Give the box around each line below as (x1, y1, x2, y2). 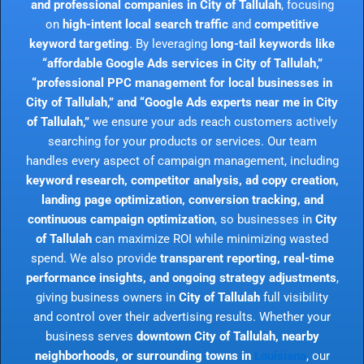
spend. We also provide (30, 250, 160, 266)
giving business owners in (36, 289, 179, 305)
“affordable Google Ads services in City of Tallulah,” (41, 55, 323, 71)
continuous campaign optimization (27, 211, 214, 227)
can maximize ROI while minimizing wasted (92, 231, 328, 246)
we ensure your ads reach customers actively (89, 114, 337, 129)
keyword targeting (29, 36, 129, 51)
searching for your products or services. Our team (47, 133, 317, 149)
